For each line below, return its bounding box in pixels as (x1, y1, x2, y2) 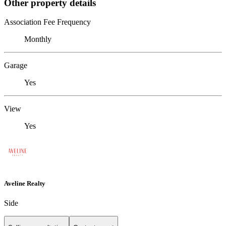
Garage (4, 61, 27, 70)
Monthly (24, 35, 51, 44)
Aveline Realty (4, 179, 45, 187)
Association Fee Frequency (4, 18, 91, 27)
